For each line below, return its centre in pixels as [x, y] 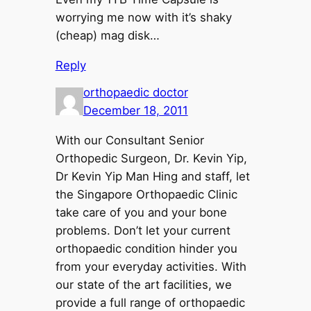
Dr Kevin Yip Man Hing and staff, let [152, 176]
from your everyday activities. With [151, 266]
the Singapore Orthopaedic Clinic [146, 194]
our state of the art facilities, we [143, 284]
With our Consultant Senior [129, 140]
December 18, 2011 [135, 110]
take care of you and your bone [141, 212]
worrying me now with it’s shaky [143, 17]
